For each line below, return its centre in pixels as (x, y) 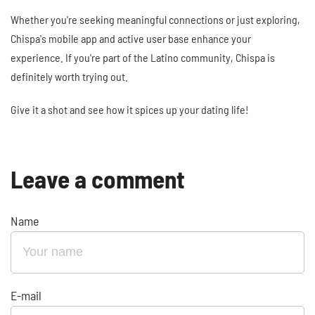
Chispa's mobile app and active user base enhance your (131, 39)
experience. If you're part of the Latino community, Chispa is (143, 58)
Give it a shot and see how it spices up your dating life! (130, 110)
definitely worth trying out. (69, 77)
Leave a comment (98, 179)
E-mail (26, 296)
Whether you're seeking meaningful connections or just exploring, (155, 20)
